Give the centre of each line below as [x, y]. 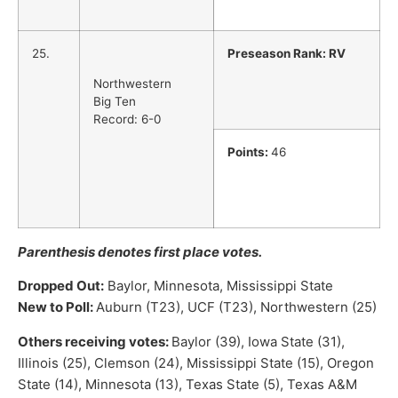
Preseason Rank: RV [287, 53]
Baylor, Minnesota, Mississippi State [219, 286]
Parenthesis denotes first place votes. [140, 251]
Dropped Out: [61, 286]
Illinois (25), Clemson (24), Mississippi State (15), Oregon [196, 362]
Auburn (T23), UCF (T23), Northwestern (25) [236, 307]
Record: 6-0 [127, 119]
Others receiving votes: [95, 341]
